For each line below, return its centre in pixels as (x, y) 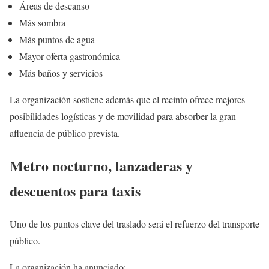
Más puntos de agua (57, 39)
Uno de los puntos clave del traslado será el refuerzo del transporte (134, 224)
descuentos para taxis (75, 191)
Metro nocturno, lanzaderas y (101, 166)
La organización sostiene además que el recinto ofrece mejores (127, 99)
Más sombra (42, 22)
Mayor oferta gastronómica (70, 56)
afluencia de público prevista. (65, 133)
